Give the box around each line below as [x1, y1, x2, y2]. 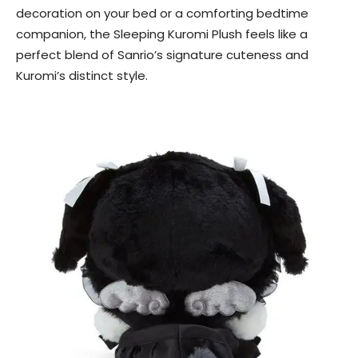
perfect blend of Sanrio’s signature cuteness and [16, 46, 308, 63]
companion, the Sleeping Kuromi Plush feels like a [16, 26, 308, 42]
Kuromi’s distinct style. [16, 67, 148, 84]
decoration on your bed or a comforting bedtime [16, 5, 308, 22]
